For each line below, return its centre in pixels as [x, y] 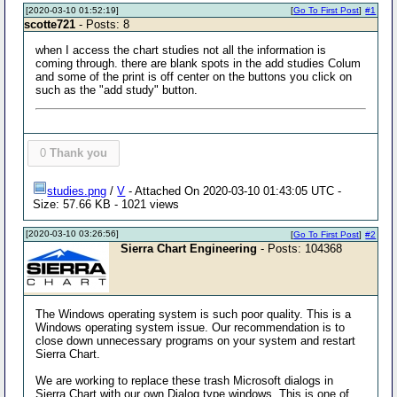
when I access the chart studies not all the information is [181, 50]
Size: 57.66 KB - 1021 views [106, 204]
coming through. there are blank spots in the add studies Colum [198, 63]
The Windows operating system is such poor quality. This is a [194, 314]
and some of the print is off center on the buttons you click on [194, 77]
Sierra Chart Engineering [189, 248]
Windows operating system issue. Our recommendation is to [191, 327]
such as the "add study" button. [117, 90]
